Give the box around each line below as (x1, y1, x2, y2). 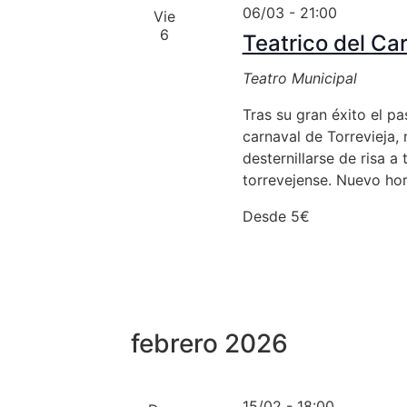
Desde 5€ (242, 207, 310, 225)
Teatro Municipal (242, 69, 357, 87)
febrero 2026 (131, 328, 288, 359)
